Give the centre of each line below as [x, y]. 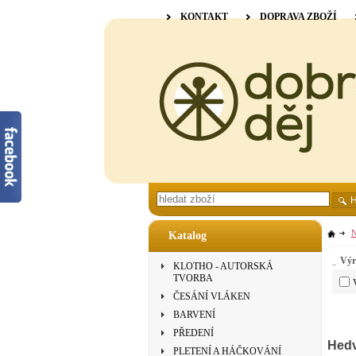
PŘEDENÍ [193, 333]
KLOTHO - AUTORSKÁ [223, 266]
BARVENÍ [194, 315]
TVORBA [193, 278]
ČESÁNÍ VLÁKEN [212, 296]
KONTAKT [204, 17]
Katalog [188, 236]
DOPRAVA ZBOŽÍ [298, 17]
